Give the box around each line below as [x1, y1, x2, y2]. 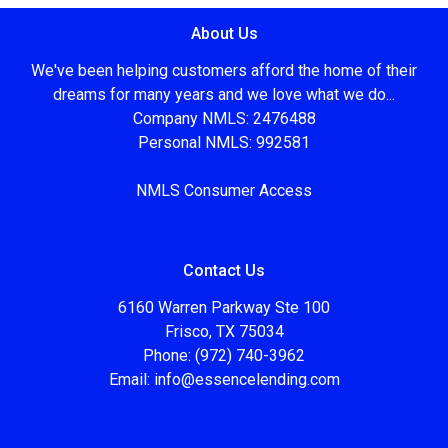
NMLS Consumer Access [136, 180, 312, 200]
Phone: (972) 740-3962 [143, 345, 305, 365]
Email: [108, 369, 154, 389]
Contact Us [183, 260, 265, 280]
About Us [190, 23, 258, 43]
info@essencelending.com [153, 369, 340, 389]
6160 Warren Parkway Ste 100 [118, 297, 330, 317]
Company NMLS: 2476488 [132, 108, 316, 128]
